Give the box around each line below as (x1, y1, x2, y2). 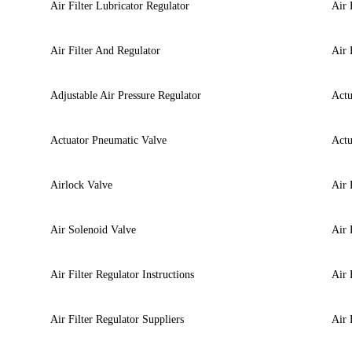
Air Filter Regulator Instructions (49, 268, 194, 280)
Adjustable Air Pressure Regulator (49, 89, 201, 101)
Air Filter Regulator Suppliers (49, 313, 184, 325)
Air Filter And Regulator (49, 44, 160, 57)
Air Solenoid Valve (49, 223, 136, 236)
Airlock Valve (49, 178, 112, 191)
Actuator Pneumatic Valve (49, 134, 167, 146)
